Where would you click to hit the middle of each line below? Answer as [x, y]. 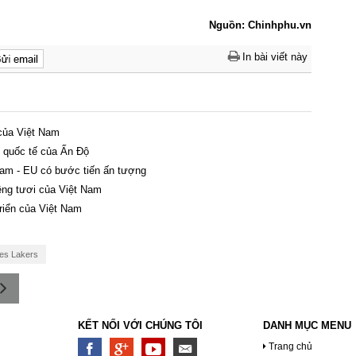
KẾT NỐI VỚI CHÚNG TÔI [141, 325]
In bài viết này [275, 56]
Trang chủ [290, 346]
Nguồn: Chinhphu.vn [261, 25]
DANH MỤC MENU [307, 325]
